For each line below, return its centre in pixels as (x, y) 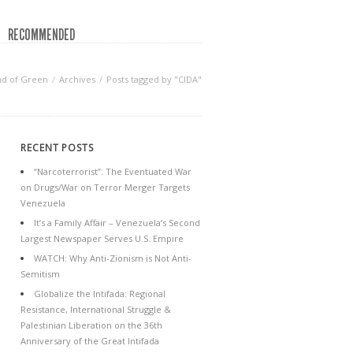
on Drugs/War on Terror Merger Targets (105, 187)
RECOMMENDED (41, 35)
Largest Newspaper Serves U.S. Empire (102, 238)
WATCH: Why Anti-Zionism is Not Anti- (113, 258)
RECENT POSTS (57, 148)
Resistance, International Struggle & (96, 309)
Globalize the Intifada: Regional (100, 294)
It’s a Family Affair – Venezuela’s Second (117, 223)
